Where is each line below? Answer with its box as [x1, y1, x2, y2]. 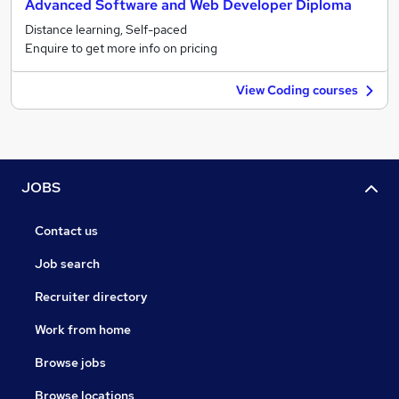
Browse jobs [35, 354, 106, 371]
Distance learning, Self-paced [25, 21, 187, 37]
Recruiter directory [35, 289, 148, 305]
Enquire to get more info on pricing [25, 40, 217, 56]
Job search [35, 256, 100, 273]
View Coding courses [236, 82, 358, 98]
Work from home [35, 322, 131, 338]
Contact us [35, 223, 98, 240]
